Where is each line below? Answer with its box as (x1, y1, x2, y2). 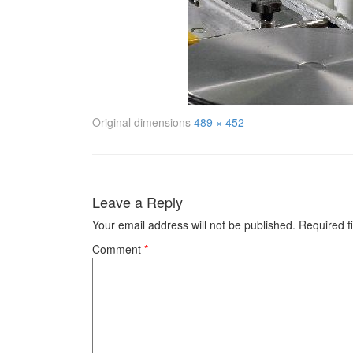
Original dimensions (92, 114, 194, 131)
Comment (92, 241, 144, 258)
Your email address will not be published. (92, 217, 295, 233)
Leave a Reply (92, 191, 183, 213)
